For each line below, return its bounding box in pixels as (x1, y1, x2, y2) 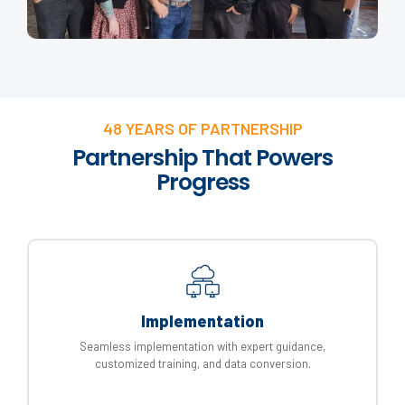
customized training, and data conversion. (94, 356, 311, 372)
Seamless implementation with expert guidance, (80, 339, 325, 354)
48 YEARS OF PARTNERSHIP (102, 118, 303, 139)
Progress (155, 166, 250, 199)
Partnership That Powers (72, 142, 333, 174)
